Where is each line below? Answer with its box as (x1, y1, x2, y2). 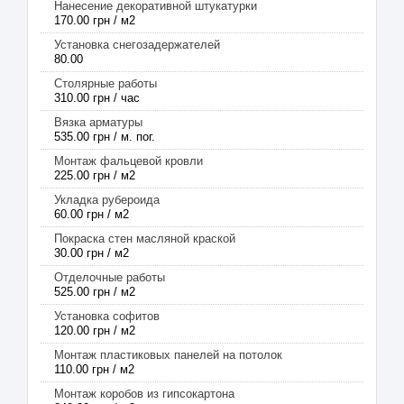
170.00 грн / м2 (54, 14, 135, 27)
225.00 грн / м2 (54, 169, 135, 182)
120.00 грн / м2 (54, 324, 135, 337)
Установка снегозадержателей (54, 38, 220, 51)
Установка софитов (54, 309, 160, 323)
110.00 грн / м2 (54, 363, 134, 376)
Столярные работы (54, 77, 157, 90)
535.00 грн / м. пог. (54, 130, 155, 143)
